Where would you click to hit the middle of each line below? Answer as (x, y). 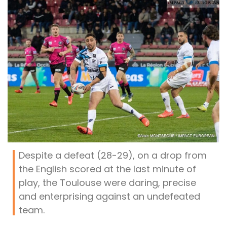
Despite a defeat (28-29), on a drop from (113, 156)
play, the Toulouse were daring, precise (107, 183)
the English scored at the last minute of (107, 169)
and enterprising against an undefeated (109, 197)
